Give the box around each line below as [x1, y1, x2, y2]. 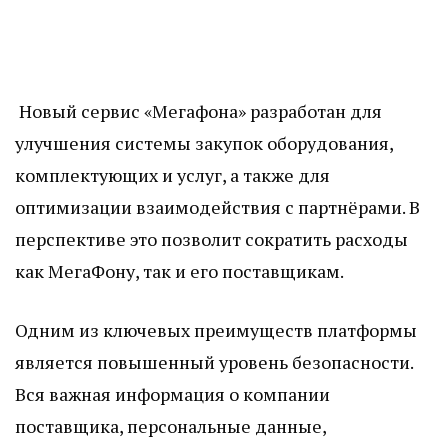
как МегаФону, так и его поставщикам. [15, 259, 344, 284]
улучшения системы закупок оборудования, [15, 131, 393, 156]
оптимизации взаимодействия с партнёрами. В [15, 195, 420, 220]
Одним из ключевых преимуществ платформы [15, 318, 417, 343]
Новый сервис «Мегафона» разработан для [15, 99, 382, 124]
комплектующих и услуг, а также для [15, 163, 330, 188]
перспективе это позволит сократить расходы [15, 227, 408, 252]
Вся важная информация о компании [15, 382, 330, 407]
